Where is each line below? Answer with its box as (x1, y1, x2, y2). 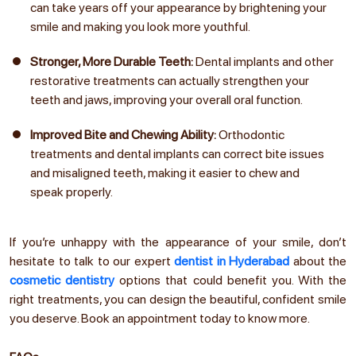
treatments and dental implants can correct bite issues (30, 145, 324, 161)
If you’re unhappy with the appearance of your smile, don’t (10, 234, 346, 250)
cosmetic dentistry (10, 272, 115, 288)
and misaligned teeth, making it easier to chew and (30, 164, 300, 180)
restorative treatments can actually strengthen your (30, 72, 309, 88)
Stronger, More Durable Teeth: (30, 53, 195, 69)
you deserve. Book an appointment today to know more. (10, 310, 310, 326)
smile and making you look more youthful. (30, 18, 250, 34)
